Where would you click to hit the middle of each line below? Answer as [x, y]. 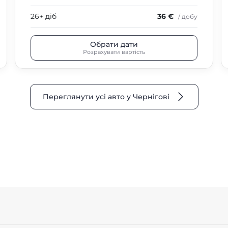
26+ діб [44, 16]
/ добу [188, 17]
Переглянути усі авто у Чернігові [106, 97]
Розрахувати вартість [114, 52]
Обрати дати [114, 44]
